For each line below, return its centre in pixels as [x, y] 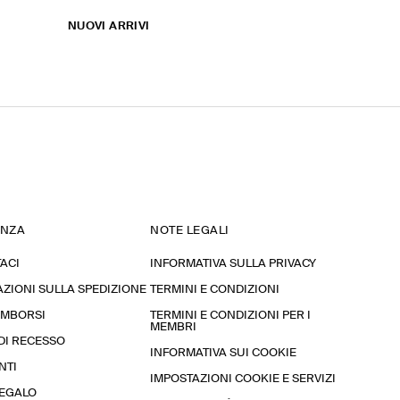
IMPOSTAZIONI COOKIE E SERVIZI [243, 379]
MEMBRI [173, 327]
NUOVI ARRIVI [108, 26]
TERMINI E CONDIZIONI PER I [230, 316]
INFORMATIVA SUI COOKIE [223, 353]
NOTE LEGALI [190, 231]
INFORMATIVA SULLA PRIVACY [233, 264]
